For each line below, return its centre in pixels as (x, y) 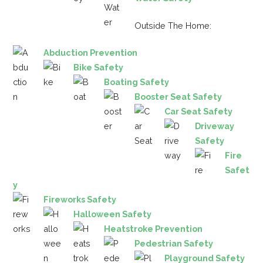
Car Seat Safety (199, 112)
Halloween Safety (113, 214)
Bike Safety (99, 68)
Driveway (214, 126)
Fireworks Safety (80, 200)
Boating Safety (136, 82)
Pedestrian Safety (173, 244)
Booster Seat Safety (178, 97)
